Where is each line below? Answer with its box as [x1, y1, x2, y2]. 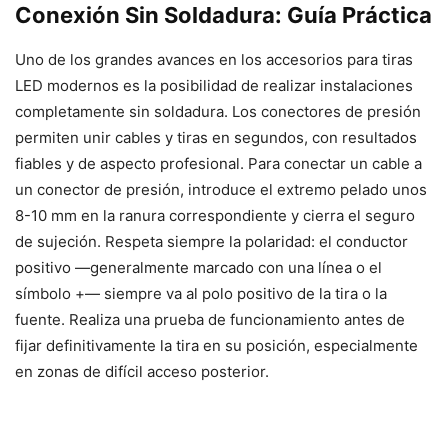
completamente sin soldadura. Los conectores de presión [15, 101, 421, 121]
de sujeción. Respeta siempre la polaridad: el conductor [15, 231, 408, 251]
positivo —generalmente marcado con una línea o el [15, 257, 382, 277]
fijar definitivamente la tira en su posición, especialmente [15, 335, 418, 355]
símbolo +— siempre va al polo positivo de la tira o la [15, 283, 387, 303]
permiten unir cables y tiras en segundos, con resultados [15, 127, 417, 147]
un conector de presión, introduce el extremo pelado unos [15, 179, 427, 199]
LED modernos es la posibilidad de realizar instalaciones [15, 75, 413, 95]
